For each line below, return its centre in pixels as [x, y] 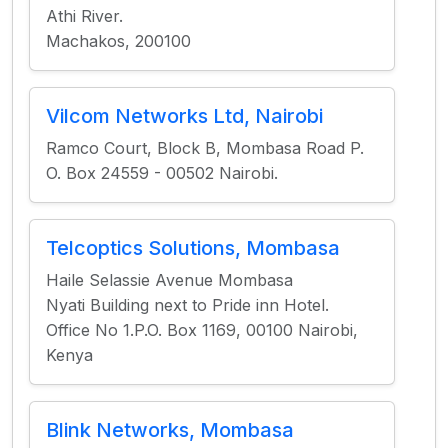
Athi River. [84, 16]
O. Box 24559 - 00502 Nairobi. [162, 173]
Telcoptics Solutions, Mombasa [193, 248]
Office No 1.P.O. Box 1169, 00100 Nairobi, [202, 330]
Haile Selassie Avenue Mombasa [169, 280]
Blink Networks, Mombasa [170, 430]
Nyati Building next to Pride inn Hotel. [187, 305]
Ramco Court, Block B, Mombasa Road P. [205, 148]
